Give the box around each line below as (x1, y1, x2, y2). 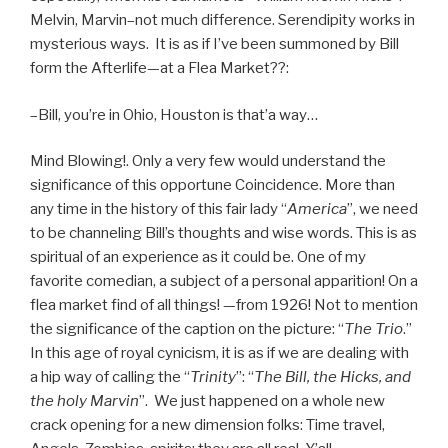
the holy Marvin (30, 392, 139, 411)
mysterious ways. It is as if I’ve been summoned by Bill (30, 35, 399, 54)
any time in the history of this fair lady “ (30, 200, 287, 219)
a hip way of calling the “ (30, 368, 190, 387)
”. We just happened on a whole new (139, 392, 385, 411)
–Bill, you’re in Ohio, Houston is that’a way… (30, 105, 318, 124)
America (287, 200, 347, 219)
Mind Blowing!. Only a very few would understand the (30, 152, 386, 171)
